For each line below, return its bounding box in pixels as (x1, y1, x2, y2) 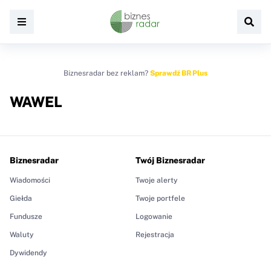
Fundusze (10, 212, 42, 221)
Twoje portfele (135, 194, 185, 203)
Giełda (10, 194, 32, 203)
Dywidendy (10, 249, 47, 258)
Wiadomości (10, 176, 50, 185)
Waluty (10, 230, 34, 240)
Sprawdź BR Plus (150, 69, 207, 77)
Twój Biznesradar (135, 155, 205, 166)
